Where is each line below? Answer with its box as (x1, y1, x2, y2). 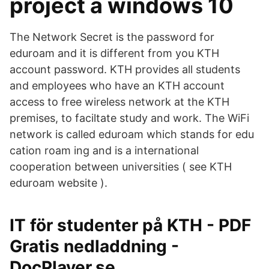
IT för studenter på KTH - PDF (10, 215, 251, 235)
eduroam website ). (10, 177, 107, 189)
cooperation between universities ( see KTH (10, 160, 232, 173)
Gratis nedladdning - (10, 236, 179, 256)
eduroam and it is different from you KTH (10, 47, 219, 59)
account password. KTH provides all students (10, 63, 240, 76)
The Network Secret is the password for (10, 31, 214, 43)
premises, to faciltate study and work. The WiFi (10, 112, 249, 124)
